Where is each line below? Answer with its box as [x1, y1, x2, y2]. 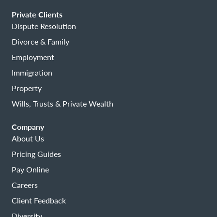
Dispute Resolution [12, 21, 76, 31]
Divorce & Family [12, 36, 69, 47]
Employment [12, 52, 54, 62]
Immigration [12, 67, 52, 78]
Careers [12, 180, 38, 190]
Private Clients [12, 9, 62, 20]
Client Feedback [12, 195, 66, 206]
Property [12, 83, 42, 93]
